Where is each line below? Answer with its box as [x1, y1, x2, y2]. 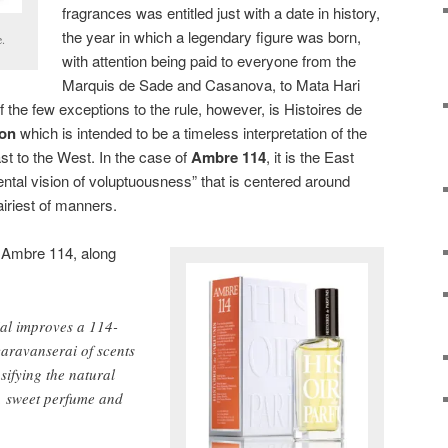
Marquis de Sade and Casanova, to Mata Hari [62, 73, 361, 95]
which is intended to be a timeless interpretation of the [16, 121, 367, 143]
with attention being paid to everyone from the [62, 49, 357, 71]
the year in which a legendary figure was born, [62, 25, 362, 47]
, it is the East [266, 145, 354, 167]
